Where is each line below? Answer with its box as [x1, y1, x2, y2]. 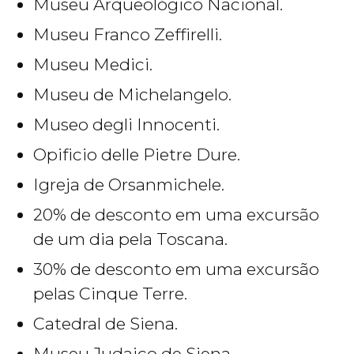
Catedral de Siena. [33, 314, 178, 334]
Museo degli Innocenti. [33, 115, 220, 135]
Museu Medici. [33, 55, 153, 75]
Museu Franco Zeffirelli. [33, 24, 222, 45]
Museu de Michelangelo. [33, 85, 232, 105]
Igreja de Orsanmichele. [33, 175, 224, 195]
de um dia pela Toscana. [33, 229, 228, 250]
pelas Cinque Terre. [33, 284, 187, 304]
